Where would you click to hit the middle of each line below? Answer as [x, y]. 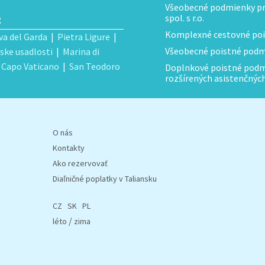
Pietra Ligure [84, 37]
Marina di [81, 51]
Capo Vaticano [30, 66]
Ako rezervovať [80, 163]
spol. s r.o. [185, 18]
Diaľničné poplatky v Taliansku [105, 179]
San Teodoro [95, 66]
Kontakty [69, 148]
